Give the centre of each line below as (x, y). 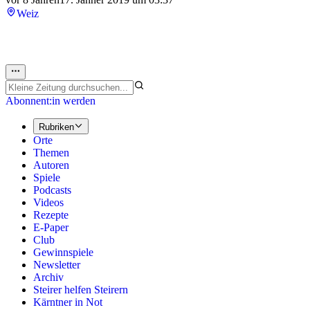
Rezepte (51, 215)
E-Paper (51, 227)
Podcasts (52, 190)
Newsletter (57, 264)
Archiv (48, 277)
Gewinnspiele (63, 252)
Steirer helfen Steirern (81, 289)
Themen (51, 152)
